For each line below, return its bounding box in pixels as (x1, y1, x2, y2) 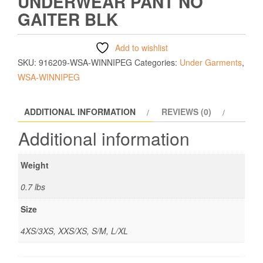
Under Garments (180, 56, 242, 69)
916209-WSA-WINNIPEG (39, 56, 132, 69)
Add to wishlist (115, 42, 168, 54)
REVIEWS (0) (161, 106, 211, 118)
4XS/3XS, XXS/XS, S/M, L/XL (21, 225, 128, 237)
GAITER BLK (18, 7, 118, 32)
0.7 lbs (21, 181, 45, 193)
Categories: (134, 56, 180, 69)
